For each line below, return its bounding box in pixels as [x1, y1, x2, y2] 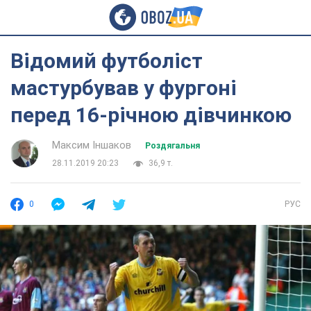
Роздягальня [145, 141, 200, 151]
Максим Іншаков [52, 139, 131, 151]
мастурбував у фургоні [10, 76, 237, 100]
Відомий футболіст [10, 49, 203, 73]
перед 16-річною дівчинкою [10, 103, 292, 127]
